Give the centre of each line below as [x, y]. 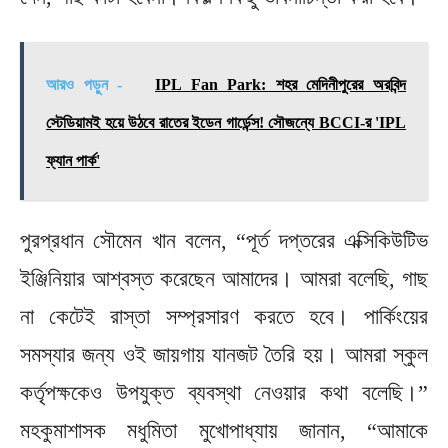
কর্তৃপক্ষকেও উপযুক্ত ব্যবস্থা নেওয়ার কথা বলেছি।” [224, 392]
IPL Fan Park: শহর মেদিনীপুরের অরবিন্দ [281, 84]
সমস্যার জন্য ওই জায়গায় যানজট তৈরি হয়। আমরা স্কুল [224, 354]
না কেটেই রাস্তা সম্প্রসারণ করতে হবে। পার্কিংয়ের [224, 316]
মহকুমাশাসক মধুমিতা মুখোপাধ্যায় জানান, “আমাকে [224, 430]
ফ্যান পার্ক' [73, 160]
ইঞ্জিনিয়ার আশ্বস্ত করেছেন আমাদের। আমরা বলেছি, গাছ [224, 278]
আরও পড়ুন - [89, 84]
